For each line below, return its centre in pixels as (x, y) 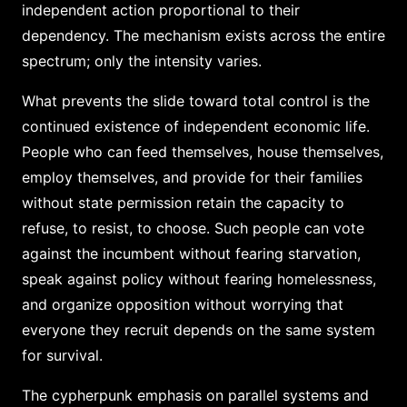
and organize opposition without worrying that (183, 304)
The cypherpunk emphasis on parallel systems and (195, 395)
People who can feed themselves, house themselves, (203, 151)
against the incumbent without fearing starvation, (191, 253)
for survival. (62, 355)
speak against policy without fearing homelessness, (199, 278)
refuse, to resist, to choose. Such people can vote (193, 228)
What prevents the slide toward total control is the (196, 100)
